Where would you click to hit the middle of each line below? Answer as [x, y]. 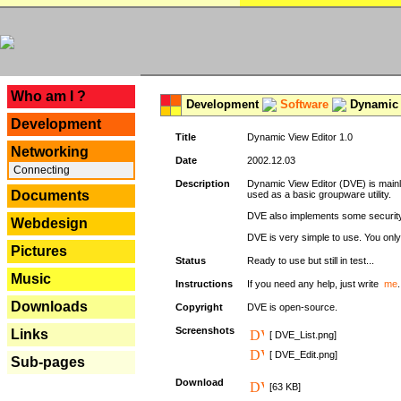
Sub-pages [48, 362]
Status [191, 260]
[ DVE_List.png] [303, 335]
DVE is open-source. [292, 307]
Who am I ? [48, 96]
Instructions [204, 284]
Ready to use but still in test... [311, 260]
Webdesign [49, 223]
